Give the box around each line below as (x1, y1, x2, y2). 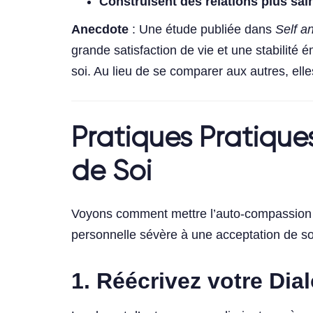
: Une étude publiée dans (129, 22, 275, 37)
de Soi (71, 159, 152, 187)
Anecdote (71, 22, 129, 37)
